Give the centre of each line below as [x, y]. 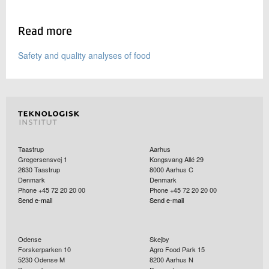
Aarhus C [180, 169]
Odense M [50, 259]
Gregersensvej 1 [43, 159]
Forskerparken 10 [44, 249]
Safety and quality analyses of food [84, 55]
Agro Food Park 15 [177, 249]
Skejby [159, 239]
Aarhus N [180, 259]
